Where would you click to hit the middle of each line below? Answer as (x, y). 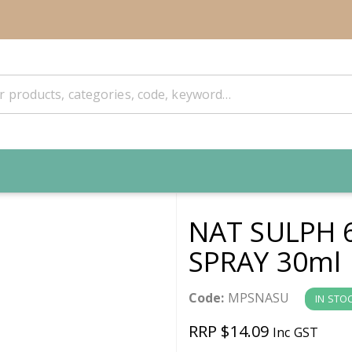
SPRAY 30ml (265, 261)
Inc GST (295, 332)
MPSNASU (257, 297)
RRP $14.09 (231, 331)
